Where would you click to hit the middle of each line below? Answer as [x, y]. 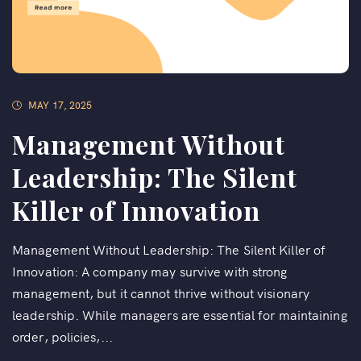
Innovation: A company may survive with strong [150, 270]
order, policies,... [62, 336]
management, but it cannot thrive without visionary [161, 292]
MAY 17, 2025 [60, 104]
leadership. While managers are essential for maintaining [180, 314]
